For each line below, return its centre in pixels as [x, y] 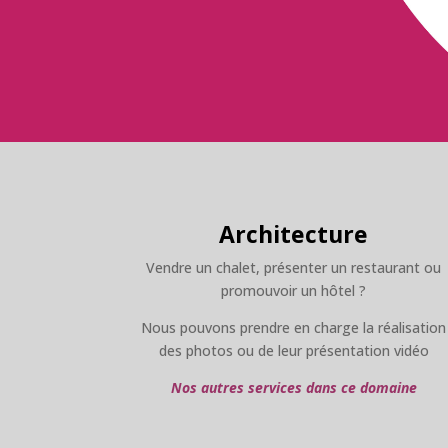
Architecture [294, 233]
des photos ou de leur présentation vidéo [293, 350]
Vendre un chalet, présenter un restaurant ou [294, 267]
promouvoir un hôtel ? [294, 290]
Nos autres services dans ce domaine [293, 387]
